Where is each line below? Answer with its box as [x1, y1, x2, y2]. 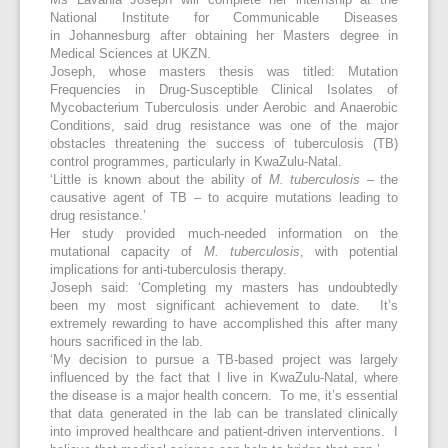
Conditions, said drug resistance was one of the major [50, 119, 398, 134]
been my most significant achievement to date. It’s [50, 299, 398, 314]
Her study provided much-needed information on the [50, 227, 398, 242]
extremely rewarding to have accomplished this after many [50, 317, 398, 332]
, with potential [299, 245, 399, 260]
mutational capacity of [50, 245, 204, 260]
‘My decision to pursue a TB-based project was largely [50, 353, 398, 368]
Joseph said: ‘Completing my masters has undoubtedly [50, 281, 398, 296]
